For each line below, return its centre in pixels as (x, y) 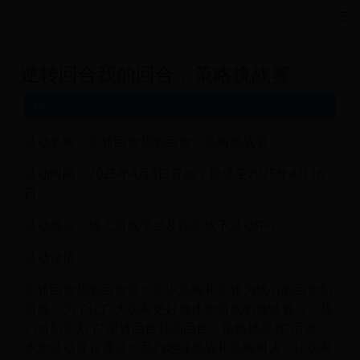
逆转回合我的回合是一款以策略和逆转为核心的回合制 (178, 289)
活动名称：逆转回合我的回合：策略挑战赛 (146, 141)
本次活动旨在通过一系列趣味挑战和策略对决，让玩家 (178, 347)
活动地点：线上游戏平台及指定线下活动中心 (152, 225)
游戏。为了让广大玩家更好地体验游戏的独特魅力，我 (178, 308)
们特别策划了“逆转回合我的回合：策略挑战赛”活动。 (176, 327)
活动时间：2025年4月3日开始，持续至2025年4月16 (174, 173)
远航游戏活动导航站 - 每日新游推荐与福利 (131, 26)
